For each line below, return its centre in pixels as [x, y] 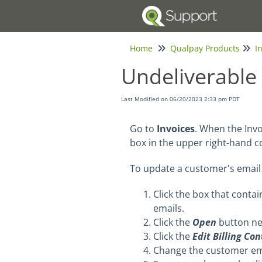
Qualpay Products [205, 48]
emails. [169, 208]
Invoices [176, 129]
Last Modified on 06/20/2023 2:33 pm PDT [180, 99]
